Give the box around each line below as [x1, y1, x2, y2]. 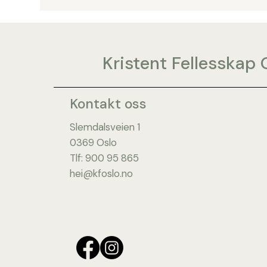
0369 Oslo [69, 135, 117, 149]
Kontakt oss [70, 95, 147, 113]
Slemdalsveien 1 [69, 120, 140, 133]
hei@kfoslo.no [69, 166, 133, 180]
